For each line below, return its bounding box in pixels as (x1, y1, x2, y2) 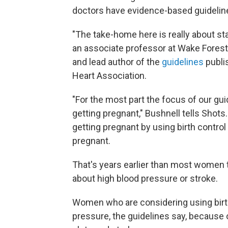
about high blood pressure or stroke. (72, 173, 218, 184)
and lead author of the (72, 56, 162, 68)
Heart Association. (72, 70, 147, 81)
